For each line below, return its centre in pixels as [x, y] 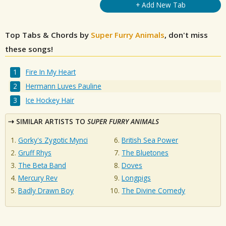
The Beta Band [42, 165]
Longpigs [136, 178]
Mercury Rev [38, 178]
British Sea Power [150, 140]
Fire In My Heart [51, 72]
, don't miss [186, 35]
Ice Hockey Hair [50, 100]
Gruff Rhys [35, 153]
